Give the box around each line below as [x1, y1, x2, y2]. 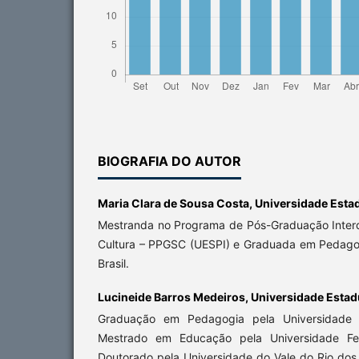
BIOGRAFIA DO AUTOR [98, 153, 241, 170]
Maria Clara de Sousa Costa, [98, 196, 255, 211]
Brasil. [98, 256, 132, 271]
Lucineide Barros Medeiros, [98, 290, 251, 305]
